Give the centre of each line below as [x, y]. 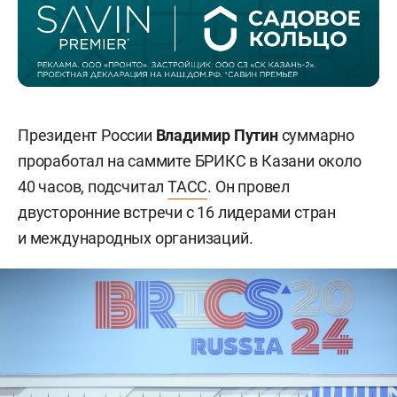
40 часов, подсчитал [93, 187]
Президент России [87, 136]
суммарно [316, 136]
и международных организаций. [136, 238]
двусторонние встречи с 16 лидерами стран [177, 213]
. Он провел [249, 187]
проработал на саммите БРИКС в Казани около [190, 161]
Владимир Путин [217, 136]
